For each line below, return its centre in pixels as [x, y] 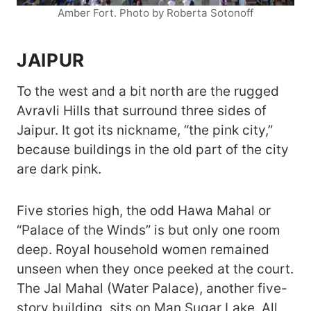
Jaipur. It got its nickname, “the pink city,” [145, 131]
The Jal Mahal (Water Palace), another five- [152, 289]
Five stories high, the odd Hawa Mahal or [144, 211]
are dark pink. [59, 169]
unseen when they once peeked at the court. [155, 269]
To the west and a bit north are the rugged [148, 92]
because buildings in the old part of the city [153, 150]
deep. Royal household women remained [143, 250]
